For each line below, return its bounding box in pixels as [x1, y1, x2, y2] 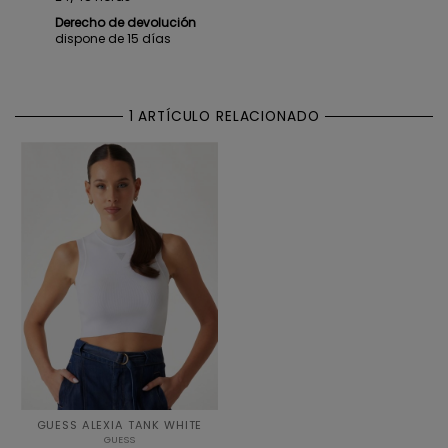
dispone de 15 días [55, 29, 171, 47]
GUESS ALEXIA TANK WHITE [36, 416, 203, 433]
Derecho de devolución [55, 13, 196, 31]
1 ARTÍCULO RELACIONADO [128, 106, 320, 126]
